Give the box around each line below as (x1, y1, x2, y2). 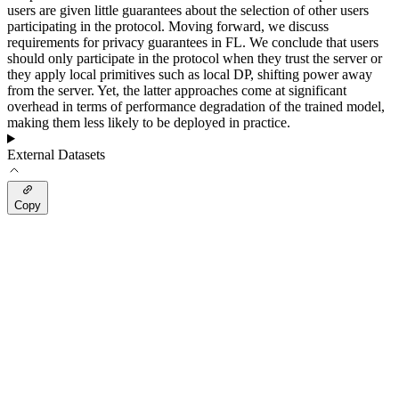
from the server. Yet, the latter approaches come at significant (7, 83, 346, 98)
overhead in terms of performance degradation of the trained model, (7, 99, 385, 114)
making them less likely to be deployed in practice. (7, 115, 290, 130)
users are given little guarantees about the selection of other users (7, 3, 369, 18)
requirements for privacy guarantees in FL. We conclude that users (7, 35, 379, 50)
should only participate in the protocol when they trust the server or (7, 51, 382, 66)
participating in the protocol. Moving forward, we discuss (7, 19, 329, 34)
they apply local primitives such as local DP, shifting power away (7, 67, 372, 82)
